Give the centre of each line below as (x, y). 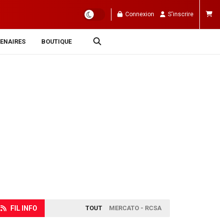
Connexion (139, 14)
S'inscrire (180, 14)
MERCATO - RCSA (135, 208)
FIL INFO (24, 208)
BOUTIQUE (56, 41)
